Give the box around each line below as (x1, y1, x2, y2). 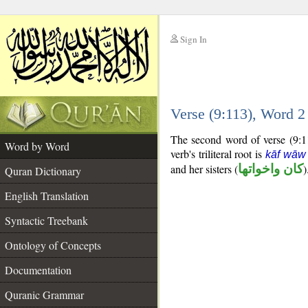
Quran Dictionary (5, 164, 81, 178)
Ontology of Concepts (5, 238, 101, 252)
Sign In (180, 33, 207, 45)
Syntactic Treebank (5, 213, 88, 228)
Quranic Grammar (5, 287, 84, 302)
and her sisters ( (170, 162, 238, 176)
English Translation (5, 188, 89, 203)
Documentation (5, 263, 71, 277)
